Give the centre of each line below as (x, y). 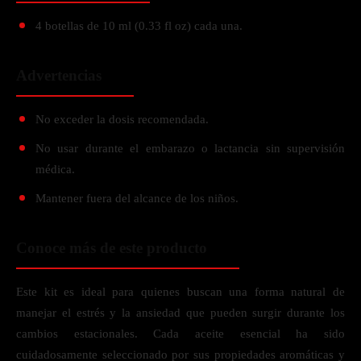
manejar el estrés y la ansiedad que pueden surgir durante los (180, 313)
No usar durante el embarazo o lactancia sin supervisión (190, 148)
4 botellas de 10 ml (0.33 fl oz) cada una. (139, 26)
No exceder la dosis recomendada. (122, 119)
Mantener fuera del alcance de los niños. (137, 198)
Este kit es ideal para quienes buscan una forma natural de (180, 292)
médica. (55, 169)
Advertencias (59, 75)
